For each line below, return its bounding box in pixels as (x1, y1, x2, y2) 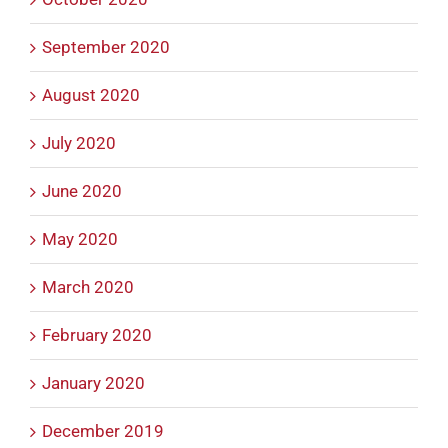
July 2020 (42, 133, 116, 154)
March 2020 (42, 277, 134, 298)
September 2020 (42, 37, 170, 58)
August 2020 (42, 85, 140, 106)
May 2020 (42, 229, 118, 250)
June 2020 (42, 181, 122, 202)
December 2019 (42, 421, 164, 442)
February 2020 (42, 325, 152, 346)
